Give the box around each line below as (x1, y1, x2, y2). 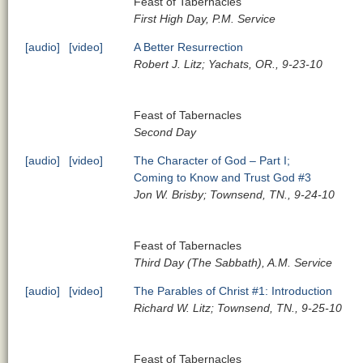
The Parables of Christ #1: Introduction (134, 284, 333, 297)
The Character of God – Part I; (134, 153, 291, 167)
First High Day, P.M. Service (134, 11, 276, 25)
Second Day (134, 125, 197, 139)
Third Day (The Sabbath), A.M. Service (134, 255, 333, 269)
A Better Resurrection (134, 40, 244, 53)
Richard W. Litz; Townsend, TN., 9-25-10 (134, 301, 343, 314)
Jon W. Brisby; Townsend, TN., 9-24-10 (134, 187, 335, 201)
